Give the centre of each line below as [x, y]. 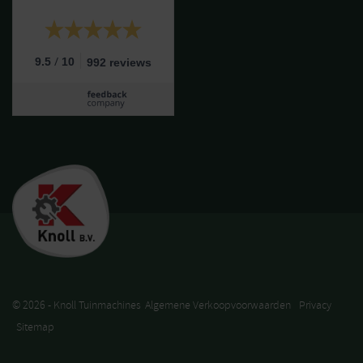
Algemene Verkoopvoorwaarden [218, 305]
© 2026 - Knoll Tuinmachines [77, 305]
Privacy [315, 305]
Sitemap [35, 327]
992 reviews [119, 62]
